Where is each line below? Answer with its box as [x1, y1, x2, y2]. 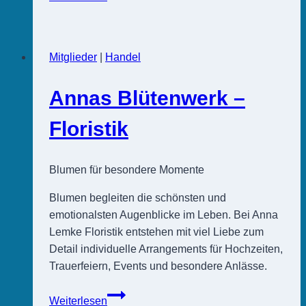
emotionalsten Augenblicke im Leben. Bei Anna [49, 208, 278, 221]
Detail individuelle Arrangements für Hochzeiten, [49, 242, 283, 255]
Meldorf [107, 34, 143, 46]
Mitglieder [49, 51, 97, 64]
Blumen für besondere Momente [49, 163, 204, 176]
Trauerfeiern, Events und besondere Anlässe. [49, 260, 267, 272]
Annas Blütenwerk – [49, 87, 245, 110]
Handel [105, 51, 141, 64]
